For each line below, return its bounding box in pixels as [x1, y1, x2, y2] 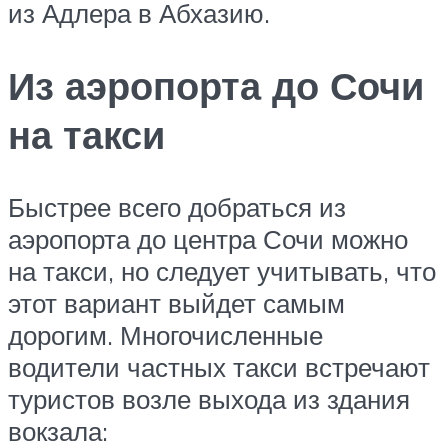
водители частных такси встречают [8, 350, 430, 383]
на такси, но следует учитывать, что [8, 254, 436, 287]
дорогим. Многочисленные [8, 318, 323, 351]
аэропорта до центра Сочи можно [8, 222, 408, 255]
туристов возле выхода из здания [8, 382, 410, 415]
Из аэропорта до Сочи [8, 60, 424, 110]
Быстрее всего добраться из [8, 190, 346, 223]
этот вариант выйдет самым [8, 286, 345, 319]
